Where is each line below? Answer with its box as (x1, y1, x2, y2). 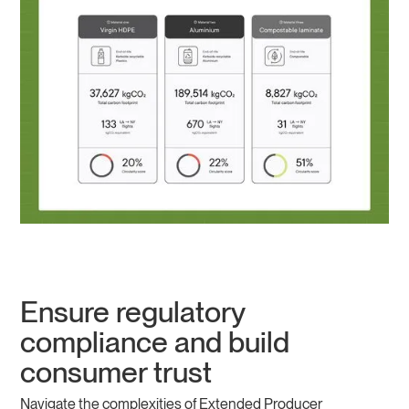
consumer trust (20, 354, 213, 391)
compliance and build (20, 324, 290, 361)
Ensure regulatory (20, 294, 246, 330)
